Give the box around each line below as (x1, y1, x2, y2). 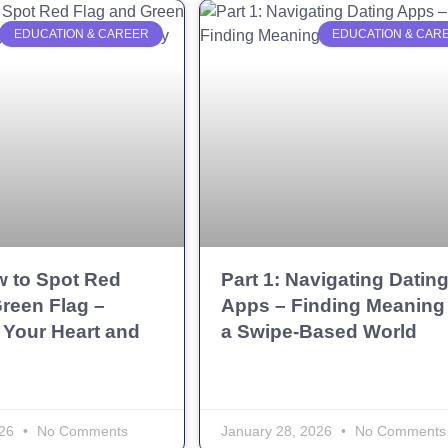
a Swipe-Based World (221, 321, 417, 343)
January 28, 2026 (221, 423, 336, 440)
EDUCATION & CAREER (13, 26, 149, 41)
